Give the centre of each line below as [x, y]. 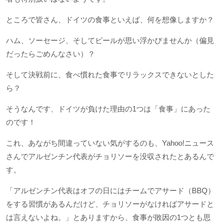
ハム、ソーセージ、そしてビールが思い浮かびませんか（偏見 [110, 41]
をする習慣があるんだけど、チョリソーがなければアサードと [110, 204]
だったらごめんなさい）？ [51, 54]
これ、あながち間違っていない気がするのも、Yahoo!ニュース [110, 143]
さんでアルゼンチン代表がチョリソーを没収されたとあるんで [110, 157]
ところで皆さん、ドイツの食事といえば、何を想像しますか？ [110, 20]
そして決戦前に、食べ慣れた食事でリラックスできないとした [110, 75]
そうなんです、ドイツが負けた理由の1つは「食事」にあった [108, 109]
